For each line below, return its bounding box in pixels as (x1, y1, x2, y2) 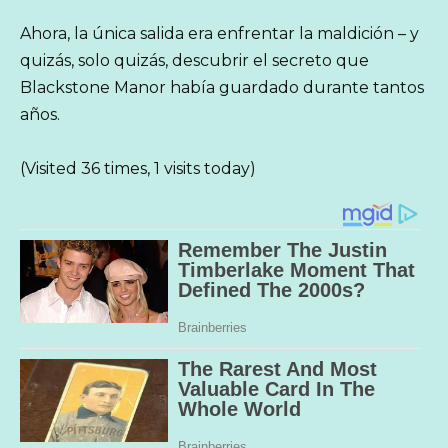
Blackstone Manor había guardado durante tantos (20, 78, 424, 98)
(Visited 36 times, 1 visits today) (20, 159, 256, 179)
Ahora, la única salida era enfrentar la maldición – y (20, 24, 419, 44)
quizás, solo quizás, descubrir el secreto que (20, 51, 369, 71)
